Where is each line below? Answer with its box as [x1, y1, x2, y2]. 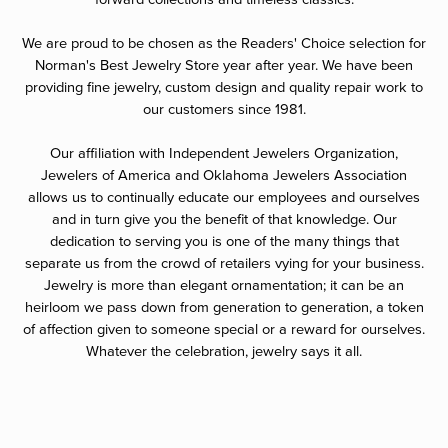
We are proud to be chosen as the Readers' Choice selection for [22, 35, 426, 52]
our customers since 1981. [142, 101, 306, 118]
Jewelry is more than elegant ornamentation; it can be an [44, 277, 404, 294]
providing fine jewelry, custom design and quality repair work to [25, 79, 423, 96]
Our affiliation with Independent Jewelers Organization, [50, 145, 398, 162]
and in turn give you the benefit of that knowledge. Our [51, 211, 397, 228]
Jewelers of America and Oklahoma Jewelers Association [41, 167, 407, 184]
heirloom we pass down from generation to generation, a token [24, 299, 424, 316]
